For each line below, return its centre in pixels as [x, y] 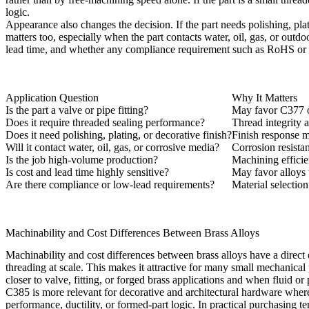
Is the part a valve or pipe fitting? [77, 110]
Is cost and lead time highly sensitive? [87, 172]
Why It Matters [265, 97]
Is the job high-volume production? [82, 159]
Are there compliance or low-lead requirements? [110, 184]
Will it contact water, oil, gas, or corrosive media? [112, 147]
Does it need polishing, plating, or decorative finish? [119, 134]
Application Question [52, 97]
